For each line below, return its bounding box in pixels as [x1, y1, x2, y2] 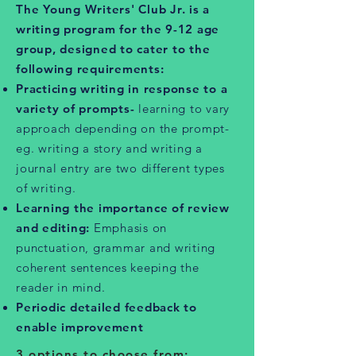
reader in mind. [16, 280, 109, 295]
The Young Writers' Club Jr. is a [16, 2, 210, 17]
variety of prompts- [16, 101, 135, 116]
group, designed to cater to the [16, 41, 211, 56]
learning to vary [134, 101, 230, 116]
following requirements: [16, 61, 168, 76]
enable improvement [16, 319, 144, 335]
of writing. [16, 180, 76, 195]
